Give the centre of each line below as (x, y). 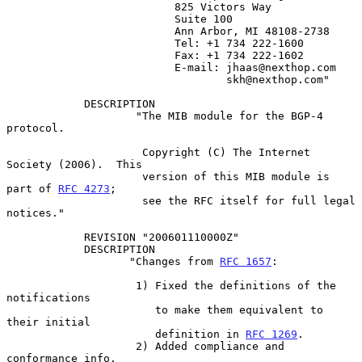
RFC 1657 (246, 261)
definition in (200, 334)
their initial (48, 322)
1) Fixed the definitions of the (71, 285)
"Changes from (175, 261)
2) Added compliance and (71, 346)
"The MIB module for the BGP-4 (71, 116)
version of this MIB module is (74, 176)
